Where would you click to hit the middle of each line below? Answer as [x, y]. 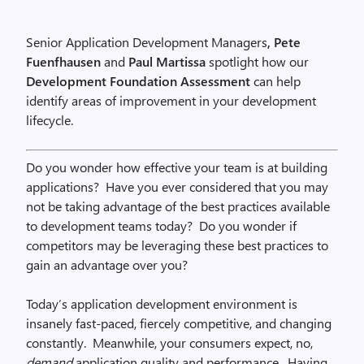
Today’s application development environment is [162, 303]
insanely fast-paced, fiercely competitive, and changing [179, 323]
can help [275, 81]
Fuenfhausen [65, 61]
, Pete [284, 42]
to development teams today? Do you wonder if [161, 225]
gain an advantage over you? [107, 264]
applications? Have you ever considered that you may [177, 186]
